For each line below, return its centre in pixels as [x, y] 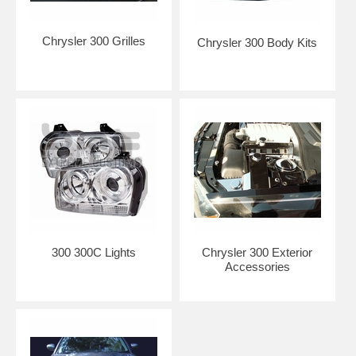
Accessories [257, 266]
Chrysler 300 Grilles [93, 41]
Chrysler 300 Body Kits [257, 42]
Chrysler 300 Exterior [257, 252]
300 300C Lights [93, 252]
